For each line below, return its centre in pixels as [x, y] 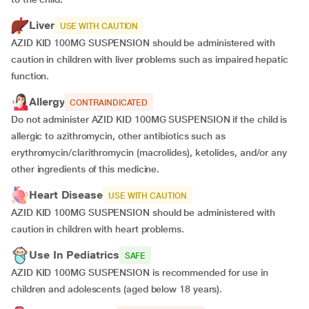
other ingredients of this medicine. [86, 169]
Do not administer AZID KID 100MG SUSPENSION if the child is [149, 119]
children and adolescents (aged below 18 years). [117, 289]
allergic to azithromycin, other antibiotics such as [118, 136]
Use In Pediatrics [74, 255]
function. [30, 76]
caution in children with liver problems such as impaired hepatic [150, 59]
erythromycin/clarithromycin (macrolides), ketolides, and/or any [149, 152]
